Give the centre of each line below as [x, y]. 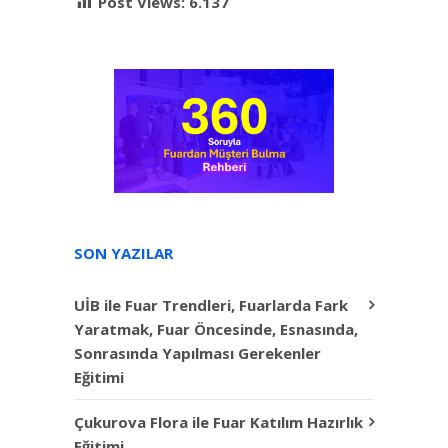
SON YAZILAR [123, 252]
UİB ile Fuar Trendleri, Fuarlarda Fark [211, 304]
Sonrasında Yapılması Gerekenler [197, 352]
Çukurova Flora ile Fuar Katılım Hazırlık [218, 421]
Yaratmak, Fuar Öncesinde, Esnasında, [216, 328]
